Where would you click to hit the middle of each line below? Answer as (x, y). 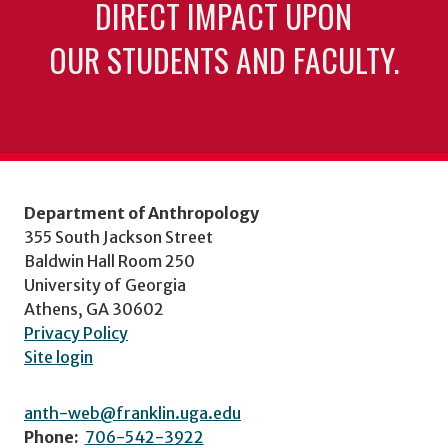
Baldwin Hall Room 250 (109, 261)
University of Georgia (105, 285)
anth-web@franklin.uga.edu (132, 413)
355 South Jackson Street (118, 237)
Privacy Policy (76, 333)
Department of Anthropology (141, 213)
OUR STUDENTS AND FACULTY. (223, 59)
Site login (58, 357)
